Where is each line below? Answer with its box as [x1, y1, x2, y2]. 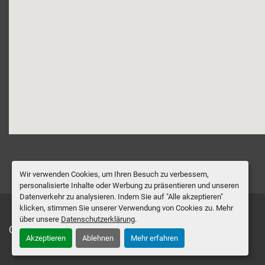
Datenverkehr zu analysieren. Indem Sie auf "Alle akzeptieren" [19, 192, 223, 201]
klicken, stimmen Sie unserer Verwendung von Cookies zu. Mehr [19, 203, 233, 212]
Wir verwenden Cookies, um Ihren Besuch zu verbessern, [19, 169, 209, 179]
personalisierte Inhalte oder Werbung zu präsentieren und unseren [19, 180, 239, 190]
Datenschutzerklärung [60, 214, 135, 224]
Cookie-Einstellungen [9, 224, 96, 235]
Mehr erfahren [130, 234, 178, 243]
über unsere [19, 214, 61, 224]
